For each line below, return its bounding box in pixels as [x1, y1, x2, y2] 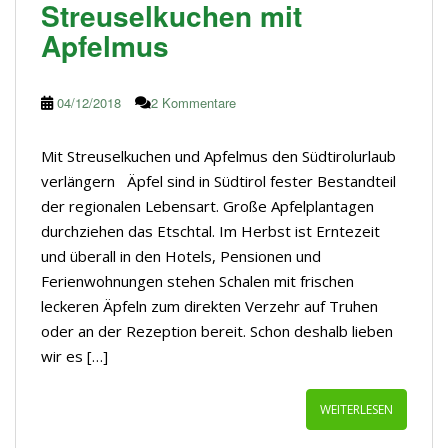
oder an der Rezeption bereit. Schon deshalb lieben [41, 320, 393, 341]
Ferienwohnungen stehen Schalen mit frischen [41, 270, 354, 291]
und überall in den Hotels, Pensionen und [41, 245, 321, 266]
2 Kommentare [151, 92, 236, 112]
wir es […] [41, 345, 108, 366]
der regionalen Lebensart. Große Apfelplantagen [41, 195, 374, 216]
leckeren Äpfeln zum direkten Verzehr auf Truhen [41, 295, 378, 316]
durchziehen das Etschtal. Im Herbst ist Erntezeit [41, 220, 380, 241]
